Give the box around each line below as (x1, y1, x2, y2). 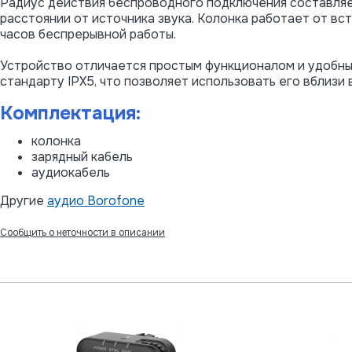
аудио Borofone (47, 192, 145, 209)
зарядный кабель (31, 148, 133, 165)
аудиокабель (31, 163, 110, 181)
